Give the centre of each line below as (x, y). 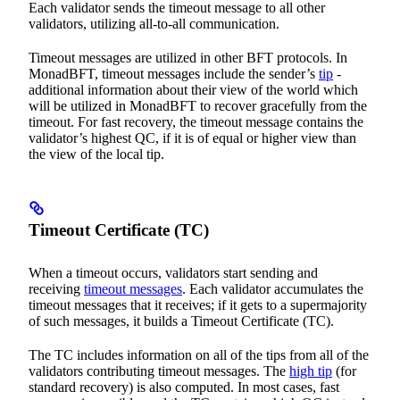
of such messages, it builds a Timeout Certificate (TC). (181, 321)
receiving (56, 288)
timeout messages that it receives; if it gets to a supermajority (198, 304)
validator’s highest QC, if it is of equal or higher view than (192, 137)
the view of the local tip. (96, 154)
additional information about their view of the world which (193, 89)
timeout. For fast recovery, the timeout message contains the (196, 121)
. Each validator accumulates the (273, 288)
